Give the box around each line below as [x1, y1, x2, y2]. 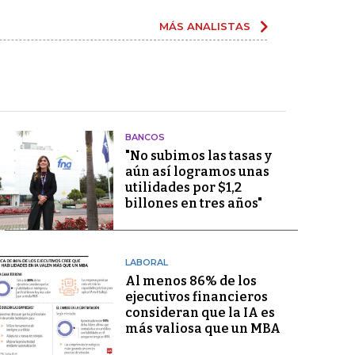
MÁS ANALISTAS [159, 19, 250, 32]
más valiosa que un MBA [124, 320, 281, 336]
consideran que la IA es [124, 304, 275, 320]
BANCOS [124, 131, 165, 143]
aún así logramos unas [124, 163, 269, 179]
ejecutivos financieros [124, 288, 268, 304]
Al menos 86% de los [124, 273, 257, 288]
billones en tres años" [124, 195, 262, 211]
